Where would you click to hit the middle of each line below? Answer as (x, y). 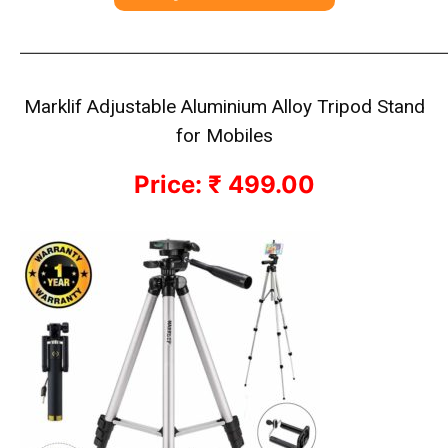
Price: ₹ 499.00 (224, 184)
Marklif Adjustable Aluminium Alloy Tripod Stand (224, 106)
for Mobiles (224, 135)
